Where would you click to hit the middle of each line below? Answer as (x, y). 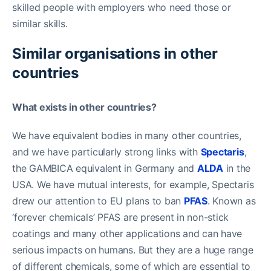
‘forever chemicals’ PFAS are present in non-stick (121, 217)
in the (237, 168)
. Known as (231, 201)
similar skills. (40, 23)
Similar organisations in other (115, 53)
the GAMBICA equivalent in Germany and (105, 168)
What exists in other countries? (84, 107)
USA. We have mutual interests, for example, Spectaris (133, 184)
